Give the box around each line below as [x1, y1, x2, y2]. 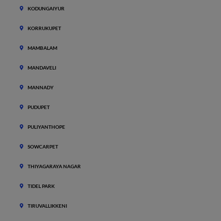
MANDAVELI [28, 65, 56, 71]
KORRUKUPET [28, 25, 61, 31]
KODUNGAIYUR [28, 5, 65, 11]
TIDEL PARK [28, 183, 55, 189]
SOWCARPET [28, 144, 58, 149]
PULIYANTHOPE [28, 124, 65, 130]
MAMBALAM [28, 45, 57, 51]
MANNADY [28, 84, 54, 90]
